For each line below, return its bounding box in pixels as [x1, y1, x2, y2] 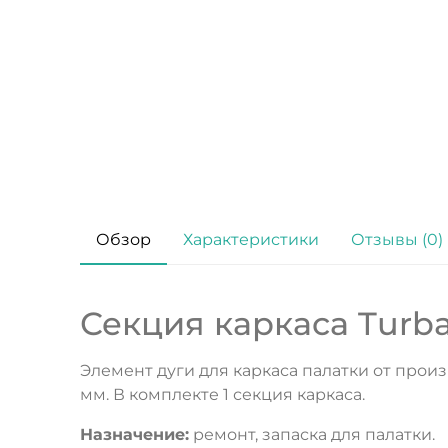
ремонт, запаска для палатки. [189, 425, 435, 445]
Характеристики [183, 230, 319, 250]
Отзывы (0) [351, 230, 443, 250]
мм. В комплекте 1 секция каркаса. [80, 385, 365, 405]
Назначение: [80, 425, 189, 445]
